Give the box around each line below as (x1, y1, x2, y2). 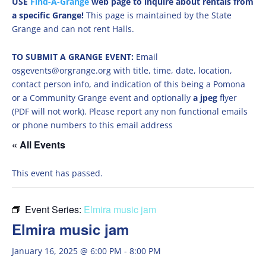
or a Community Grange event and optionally (12, 92, 193, 103)
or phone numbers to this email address (12, 119, 173, 131)
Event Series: (25, 202, 84, 216)
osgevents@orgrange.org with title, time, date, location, (12, 65, 232, 76)
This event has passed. (12, 167, 103, 179)
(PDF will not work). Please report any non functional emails (12, 106, 248, 117)
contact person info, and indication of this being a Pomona (12, 78, 245, 90)
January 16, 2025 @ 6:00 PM (12, 245, 122, 256)
